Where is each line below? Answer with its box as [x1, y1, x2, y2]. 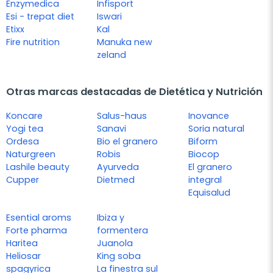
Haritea [6, 237, 38, 250]
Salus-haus [97, 110, 147, 122]
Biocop [188, 148, 219, 161]
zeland [97, 49, 127, 62]
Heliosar [6, 250, 41, 263]
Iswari [97, 10, 122, 23]
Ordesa [6, 135, 39, 148]
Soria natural [188, 122, 244, 135]
